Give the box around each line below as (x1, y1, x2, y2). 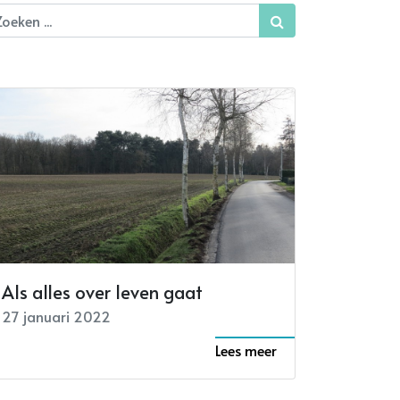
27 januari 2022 (2, 305, 111, 326)
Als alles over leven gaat (2, 279, 203, 304)
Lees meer (215, 339, 277, 360)
